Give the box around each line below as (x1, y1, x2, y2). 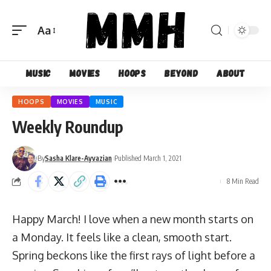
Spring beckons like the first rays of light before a (12, 249, 255, 262)
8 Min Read (227, 177, 259, 186)
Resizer (37, 50, 74, 64)
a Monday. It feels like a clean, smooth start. (12, 230, 232, 244)
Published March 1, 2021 (114, 154, 181, 163)
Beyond (165, 67, 198, 80)
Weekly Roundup (12, 117, 123, 137)
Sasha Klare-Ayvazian (45, 154, 112, 163)
